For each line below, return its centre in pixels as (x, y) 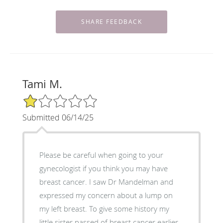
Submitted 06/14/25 (58, 118)
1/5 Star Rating (47, 98)
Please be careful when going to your (101, 155)
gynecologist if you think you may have (103, 168)
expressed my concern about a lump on (106, 195)
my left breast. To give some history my (64, 209)
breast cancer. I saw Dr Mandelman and (64, 182)
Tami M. (42, 84)
